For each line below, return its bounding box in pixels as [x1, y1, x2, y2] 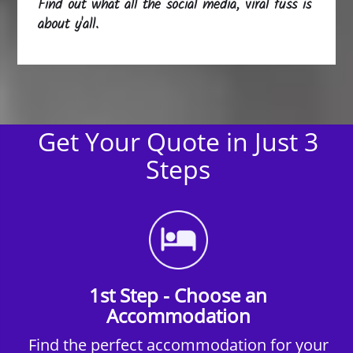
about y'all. [38, 13, 99, 36]
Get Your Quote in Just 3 [38, 124, 319, 158]
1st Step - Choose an [89, 281, 268, 308]
